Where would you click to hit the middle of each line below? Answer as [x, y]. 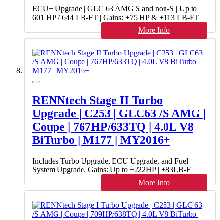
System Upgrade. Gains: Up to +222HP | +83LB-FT [114, 170]
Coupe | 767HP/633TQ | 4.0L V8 [113, 127]
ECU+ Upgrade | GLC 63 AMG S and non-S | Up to [115, 9]
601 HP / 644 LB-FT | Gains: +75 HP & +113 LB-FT [116, 18]
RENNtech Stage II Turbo [97, 100]
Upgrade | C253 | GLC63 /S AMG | [119, 114]
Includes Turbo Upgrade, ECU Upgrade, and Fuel [110, 161]
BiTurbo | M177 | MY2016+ [101, 140]
